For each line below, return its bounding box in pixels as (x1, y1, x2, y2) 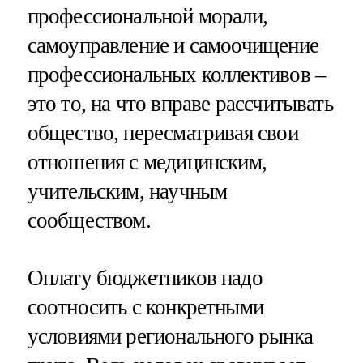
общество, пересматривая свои (27, 120, 298, 145)
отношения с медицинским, (27, 149, 267, 174)
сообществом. (27, 207, 151, 233)
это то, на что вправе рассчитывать (27, 91, 333, 116)
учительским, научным (27, 178, 228, 203)
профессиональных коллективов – (27, 62, 327, 87)
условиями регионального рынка (27, 324, 313, 349)
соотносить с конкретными (27, 295, 264, 320)
